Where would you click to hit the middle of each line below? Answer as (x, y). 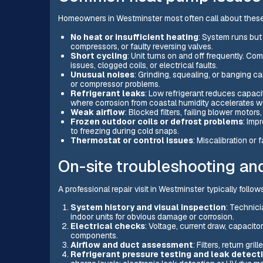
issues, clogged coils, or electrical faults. (144, 65)
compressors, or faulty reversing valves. (141, 47)
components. (94, 236)
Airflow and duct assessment (131, 245)
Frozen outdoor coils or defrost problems (156, 122)
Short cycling (99, 56)
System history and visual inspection (148, 208)
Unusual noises (102, 75)
